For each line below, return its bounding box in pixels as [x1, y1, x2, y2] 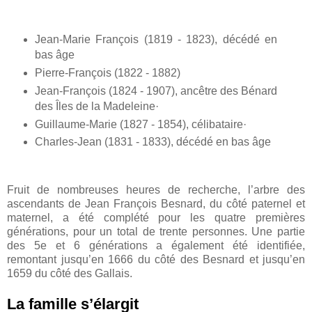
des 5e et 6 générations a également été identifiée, [7, 240, 305, 252]
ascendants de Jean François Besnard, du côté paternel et [7, 198, 305, 210]
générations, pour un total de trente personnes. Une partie [7, 226, 305, 238]
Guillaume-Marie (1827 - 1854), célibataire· [34, 118, 247, 130]
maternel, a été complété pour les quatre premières [7, 212, 305, 224]
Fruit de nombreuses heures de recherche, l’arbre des [7, 184, 305, 196]
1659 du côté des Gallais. [7, 267, 132, 280]
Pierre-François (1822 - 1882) [34, 66, 205, 79]
